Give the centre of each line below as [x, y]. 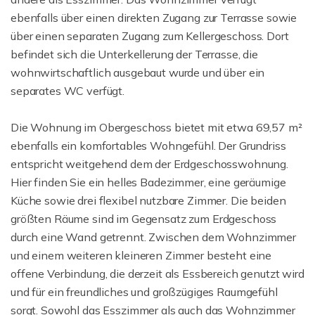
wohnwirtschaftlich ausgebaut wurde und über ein [138, 72]
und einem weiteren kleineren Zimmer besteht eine [141, 255]
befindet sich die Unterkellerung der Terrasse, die [134, 54]
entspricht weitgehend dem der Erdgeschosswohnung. [149, 164]
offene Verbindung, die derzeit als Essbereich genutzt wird [157, 274]
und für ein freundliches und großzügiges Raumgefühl [144, 292]
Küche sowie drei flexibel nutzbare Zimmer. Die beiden [148, 200]
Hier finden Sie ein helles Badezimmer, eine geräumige [148, 182]
